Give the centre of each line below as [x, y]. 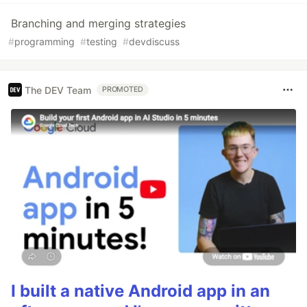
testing [102, 42]
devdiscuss [154, 42]
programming [45, 42]
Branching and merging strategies [98, 24]
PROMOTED [123, 90]
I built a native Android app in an [140, 291]
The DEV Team [58, 90]
